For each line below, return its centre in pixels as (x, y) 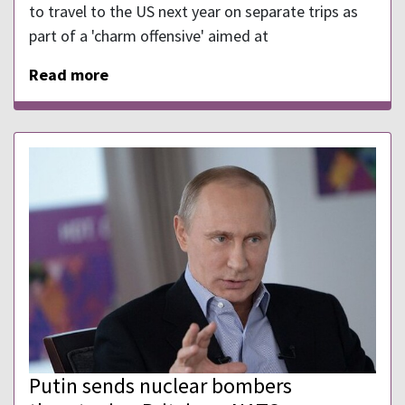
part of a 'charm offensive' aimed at (149, 35)
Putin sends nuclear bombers (160, 385)
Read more (69, 74)
